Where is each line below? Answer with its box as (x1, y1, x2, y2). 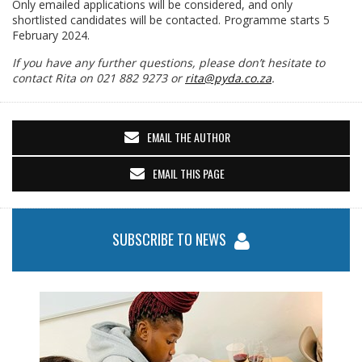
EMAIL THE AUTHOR (146, 128, 230, 145)
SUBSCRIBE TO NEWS (112, 229, 226, 250)
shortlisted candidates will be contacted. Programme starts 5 (12, 12, 330, 27)
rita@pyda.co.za (185, 70, 271, 86)
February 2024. (12, 27, 90, 43)
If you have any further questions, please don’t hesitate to (12, 55, 325, 70)
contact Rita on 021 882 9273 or (12, 70, 185, 86)
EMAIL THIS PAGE (152, 165, 225, 182)
